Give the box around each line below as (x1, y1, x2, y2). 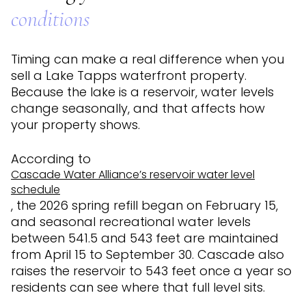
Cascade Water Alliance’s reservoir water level (11, 167, 255, 183)
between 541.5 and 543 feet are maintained (11, 229, 279, 247)
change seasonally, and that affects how (11, 99, 265, 117)
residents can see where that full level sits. (11, 279, 265, 296)
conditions (11, 5, 90, 33)
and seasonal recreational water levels (11, 213, 251, 231)
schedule (11, 182, 60, 198)
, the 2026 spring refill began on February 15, (11, 197, 278, 214)
